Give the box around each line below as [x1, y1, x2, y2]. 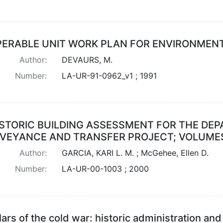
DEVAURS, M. [61, 54, 112, 65]
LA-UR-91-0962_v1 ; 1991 [61, 70, 157, 81]
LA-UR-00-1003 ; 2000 [61, 163, 149, 174]
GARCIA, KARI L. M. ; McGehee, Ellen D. [61, 147, 209, 158]
